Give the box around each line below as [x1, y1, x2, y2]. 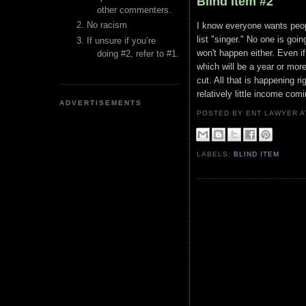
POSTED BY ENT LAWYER [197, 109, 301, 117]
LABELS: [197, 150, 234, 158]
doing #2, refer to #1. [97, 48, 179, 59]
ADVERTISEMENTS [59, 98, 143, 107]
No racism [87, 20, 127, 31]
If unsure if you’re [87, 35, 156, 46]
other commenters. [97, 5, 171, 15]
